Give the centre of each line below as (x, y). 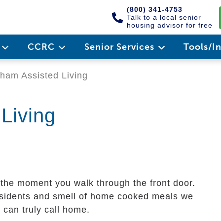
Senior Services (120, 47)
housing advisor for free (170, 25)
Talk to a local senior (164, 17)
